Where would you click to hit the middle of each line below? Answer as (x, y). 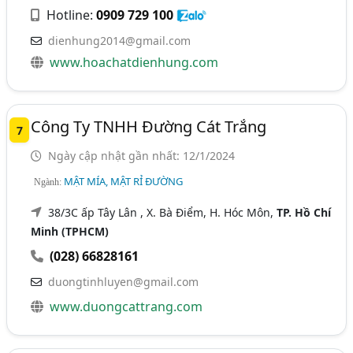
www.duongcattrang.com (126, 306)
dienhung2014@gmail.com (120, 40)
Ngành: (49, 182)
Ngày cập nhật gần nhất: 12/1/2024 (140, 155)
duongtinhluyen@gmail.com (124, 281)
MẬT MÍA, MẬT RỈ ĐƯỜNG (124, 181)
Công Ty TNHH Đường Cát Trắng (149, 126)
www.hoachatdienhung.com (134, 62)
